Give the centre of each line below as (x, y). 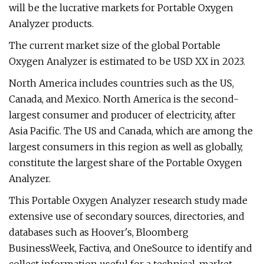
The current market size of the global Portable (115, 45)
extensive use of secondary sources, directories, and (127, 216)
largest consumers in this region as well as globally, (126, 147)
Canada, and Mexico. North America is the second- (124, 99)
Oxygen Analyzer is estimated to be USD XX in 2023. (127, 61)
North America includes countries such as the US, (121, 83)
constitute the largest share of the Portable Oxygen (126, 163)
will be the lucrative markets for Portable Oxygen (121, 8)
